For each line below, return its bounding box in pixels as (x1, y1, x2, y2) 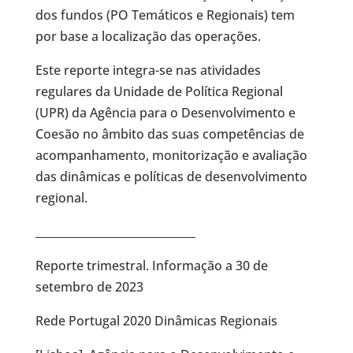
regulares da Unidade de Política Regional (35, 83, 283, 100)
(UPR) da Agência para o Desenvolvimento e (35, 104, 295, 121)
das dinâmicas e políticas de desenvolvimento (35, 168, 307, 185)
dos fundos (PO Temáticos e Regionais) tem (35, 6, 295, 24)
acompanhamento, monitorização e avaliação (35, 147, 307, 164)
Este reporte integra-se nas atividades (35, 61, 261, 79)
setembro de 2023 (35, 278, 143, 295)
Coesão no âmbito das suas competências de (35, 125, 304, 143)
